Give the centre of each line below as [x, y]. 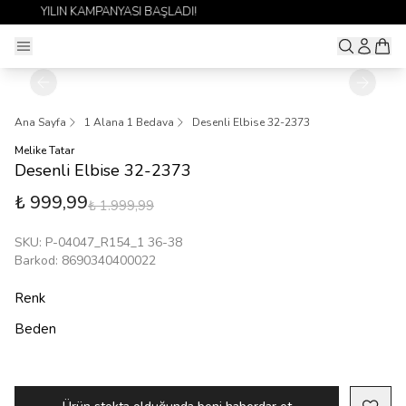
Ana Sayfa [40, 122]
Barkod [35, 261]
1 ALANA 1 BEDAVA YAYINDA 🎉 [278, 12]
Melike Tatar [44, 150]
